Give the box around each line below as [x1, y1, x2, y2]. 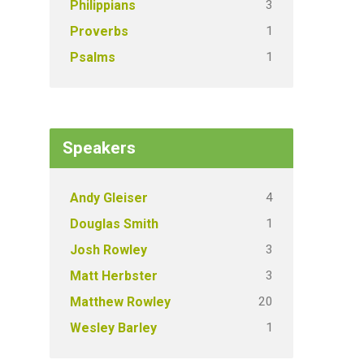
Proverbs [70, 24, 128, 39]
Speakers [63, 138, 136, 158]
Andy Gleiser [70, 190, 148, 206]
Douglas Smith [70, 216, 158, 232]
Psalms [70, 50, 115, 65]
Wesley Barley [70, 320, 157, 336]
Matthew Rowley [70, 294, 171, 310]
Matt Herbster [70, 268, 158, 284]
